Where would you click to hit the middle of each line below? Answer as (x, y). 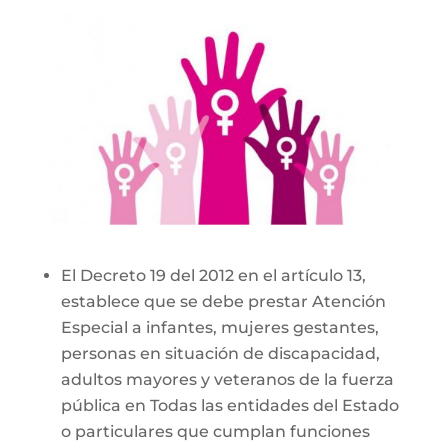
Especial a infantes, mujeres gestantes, (219, 327)
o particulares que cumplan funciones (215, 431)
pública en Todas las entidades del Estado (229, 405)
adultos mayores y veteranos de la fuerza (227, 379)
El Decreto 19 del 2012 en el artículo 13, (213, 275)
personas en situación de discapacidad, (220, 353)
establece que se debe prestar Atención (223, 301)
